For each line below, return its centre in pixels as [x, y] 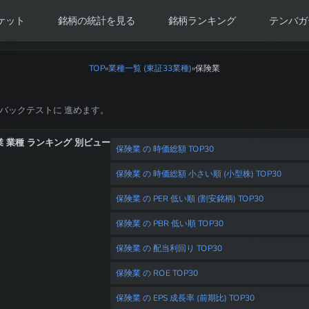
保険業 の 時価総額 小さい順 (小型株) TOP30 [198, 174]
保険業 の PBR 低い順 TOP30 [169, 223]
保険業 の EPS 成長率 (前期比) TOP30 [185, 298]
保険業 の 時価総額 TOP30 [165, 149]
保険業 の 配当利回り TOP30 [169, 248]
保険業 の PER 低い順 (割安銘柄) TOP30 [189, 199]
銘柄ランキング [202, 20]
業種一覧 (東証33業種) [150, 68]
